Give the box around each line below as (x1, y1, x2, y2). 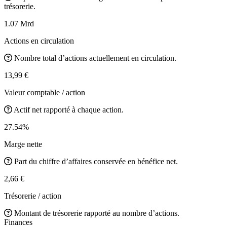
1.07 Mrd (4, 19, 34, 28)
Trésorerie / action (4, 191, 61, 200)
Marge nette (4, 139, 42, 148)
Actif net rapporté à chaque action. (14, 105, 124, 114)
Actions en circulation (4, 36, 74, 45)
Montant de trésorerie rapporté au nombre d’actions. (14, 208, 179, 217)
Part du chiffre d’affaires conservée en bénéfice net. (14, 157, 178, 166)
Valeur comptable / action (4, 88, 85, 97)
